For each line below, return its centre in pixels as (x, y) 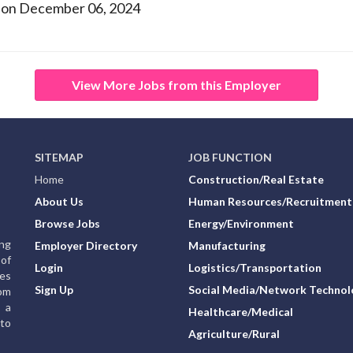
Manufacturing (227, 246)
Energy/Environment (241, 224)
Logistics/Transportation (255, 268)
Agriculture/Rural (234, 334)
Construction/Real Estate (256, 180)
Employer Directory (86, 246)
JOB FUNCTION (230, 158)
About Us (59, 202)
